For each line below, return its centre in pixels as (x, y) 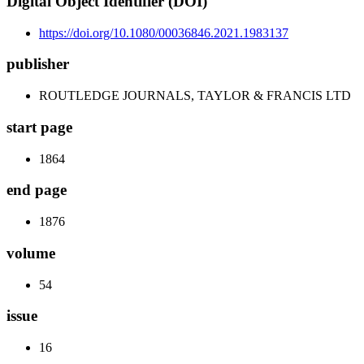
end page (37, 190)
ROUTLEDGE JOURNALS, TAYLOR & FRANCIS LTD (195, 96)
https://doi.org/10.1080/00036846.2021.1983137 (164, 32)
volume (31, 253)
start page (39, 127)
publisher (38, 64)
